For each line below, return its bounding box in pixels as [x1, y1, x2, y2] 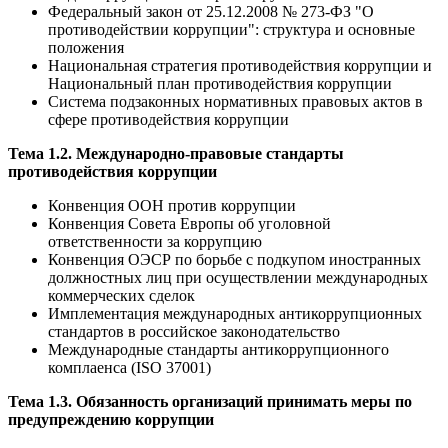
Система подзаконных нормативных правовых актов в [48, 92, 423, 110]
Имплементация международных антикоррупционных [48, 304, 422, 322]
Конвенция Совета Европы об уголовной [48, 214, 331, 232]
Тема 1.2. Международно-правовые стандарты [8, 144, 344, 162]
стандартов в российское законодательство [48, 322, 340, 340]
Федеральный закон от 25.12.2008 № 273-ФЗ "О [48, 2, 374, 20]
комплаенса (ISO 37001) [48, 358, 211, 376]
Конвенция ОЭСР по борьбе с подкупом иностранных [48, 250, 421, 268]
